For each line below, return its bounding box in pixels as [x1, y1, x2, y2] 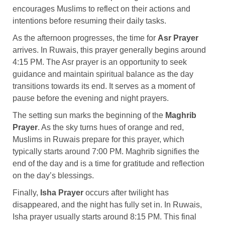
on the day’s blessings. [13, 171, 94, 180]
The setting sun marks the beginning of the [13, 110, 165, 120]
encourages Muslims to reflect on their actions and [13, 4, 190, 13]
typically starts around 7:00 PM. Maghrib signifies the [13, 147, 199, 156]
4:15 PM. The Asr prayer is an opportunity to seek [13, 57, 187, 66]
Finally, [13, 188, 40, 197]
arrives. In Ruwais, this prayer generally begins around [13, 45, 206, 54]
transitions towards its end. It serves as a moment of [13, 81, 195, 90]
